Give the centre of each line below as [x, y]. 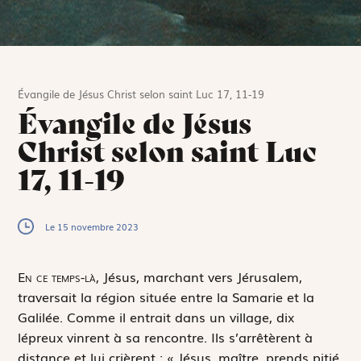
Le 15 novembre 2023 [92, 226]
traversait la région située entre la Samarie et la [166, 296]
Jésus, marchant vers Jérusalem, [201, 276]
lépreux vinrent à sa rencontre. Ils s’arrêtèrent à [166, 336]
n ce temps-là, [62, 276]
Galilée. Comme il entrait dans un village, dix [156, 316]
